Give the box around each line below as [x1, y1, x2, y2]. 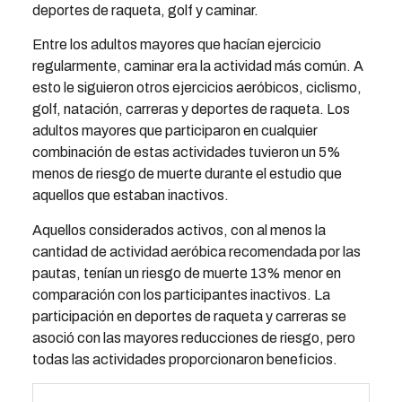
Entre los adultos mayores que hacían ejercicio [31, 37, 321, 53]
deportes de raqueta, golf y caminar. [31, 2, 258, 18]
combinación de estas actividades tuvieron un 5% [31, 144, 341, 161]
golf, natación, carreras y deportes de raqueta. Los [31, 101, 350, 118]
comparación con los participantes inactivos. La [31, 286, 330, 302]
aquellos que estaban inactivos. [31, 188, 229, 204]
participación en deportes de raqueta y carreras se [31, 308, 346, 324]
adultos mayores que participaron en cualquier [31, 123, 318, 139]
